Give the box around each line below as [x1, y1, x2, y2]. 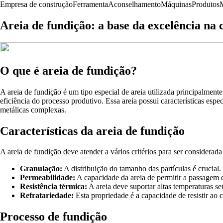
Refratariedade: [20, 191, 74, 200]
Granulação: [20, 164, 62, 173]
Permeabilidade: [20, 173, 75, 182]
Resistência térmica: [20, 182, 87, 191]
